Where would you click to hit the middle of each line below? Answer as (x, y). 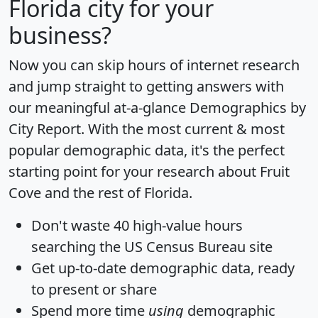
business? (60, 35)
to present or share (94, 290)
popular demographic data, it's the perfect (147, 150)
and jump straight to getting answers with (146, 87)
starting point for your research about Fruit (149, 172)
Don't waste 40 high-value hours (137, 226)
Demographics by (248, 108)
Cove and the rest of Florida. (100, 193)
